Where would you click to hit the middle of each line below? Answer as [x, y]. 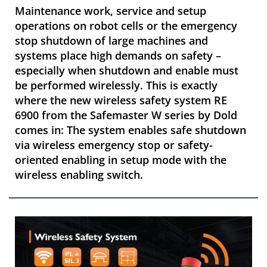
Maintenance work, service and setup [111, 11]
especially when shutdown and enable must [127, 70]
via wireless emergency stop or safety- [114, 145]
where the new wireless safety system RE [121, 100]
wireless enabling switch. [79, 175]
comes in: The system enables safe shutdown [131, 130]
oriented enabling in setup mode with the [121, 160]
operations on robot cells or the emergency [126, 26]
